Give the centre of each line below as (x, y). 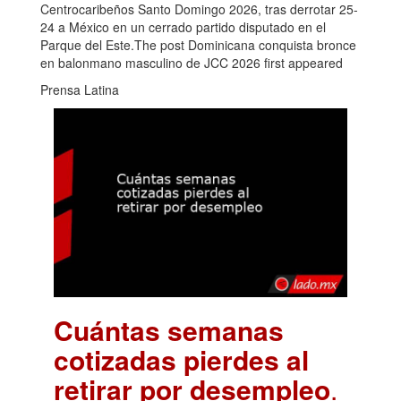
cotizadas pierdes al (181, 360)
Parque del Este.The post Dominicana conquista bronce (198, 45)
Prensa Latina (80, 90)
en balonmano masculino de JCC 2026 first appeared (192, 63)
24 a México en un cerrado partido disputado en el (183, 27)
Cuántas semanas (169, 330)
